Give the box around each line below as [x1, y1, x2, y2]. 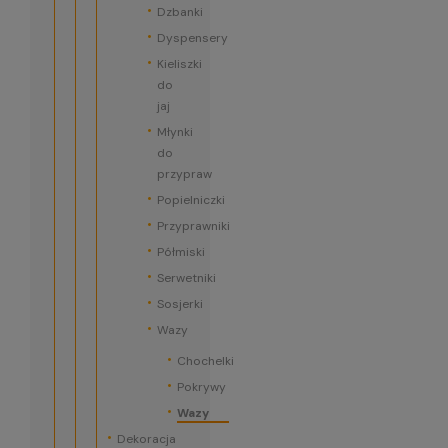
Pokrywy [176, 379, 226, 395]
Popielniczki [156, 192, 225, 208]
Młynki [156, 124, 193, 140]
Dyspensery [156, 30, 228, 46]
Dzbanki [156, 4, 203, 20]
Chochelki [176, 353, 234, 369]
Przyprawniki [156, 218, 230, 234]
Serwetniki [156, 270, 216, 286]
